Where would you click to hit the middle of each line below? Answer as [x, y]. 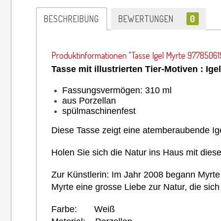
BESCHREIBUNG [72, 18]
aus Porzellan [89, 100]
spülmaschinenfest [99, 111]
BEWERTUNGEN [147, 18]
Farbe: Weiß [83, 209]
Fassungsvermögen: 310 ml [117, 90]
